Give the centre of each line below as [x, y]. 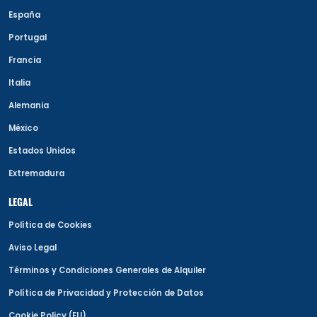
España [24, 15]
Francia [25, 60]
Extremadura [36, 174]
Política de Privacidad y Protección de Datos [106, 293]
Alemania [29, 106]
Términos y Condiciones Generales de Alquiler [107, 271]
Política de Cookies [50, 225]
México [23, 128]
